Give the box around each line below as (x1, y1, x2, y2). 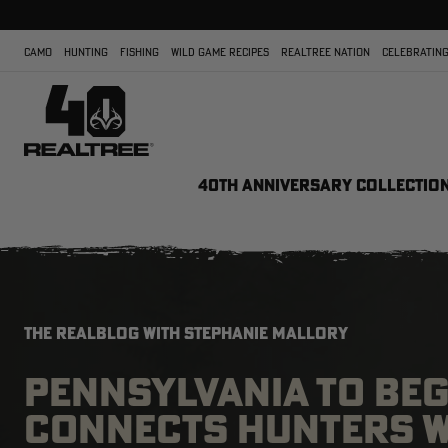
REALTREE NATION (281, 45, 370, 59)
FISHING (120, 45, 159, 59)
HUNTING (64, 45, 108, 59)
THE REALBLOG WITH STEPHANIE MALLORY (24, 323, 348, 343)
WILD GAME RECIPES (171, 45, 269, 59)
